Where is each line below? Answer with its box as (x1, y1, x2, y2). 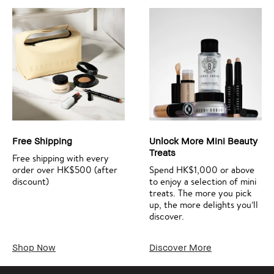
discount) (12, 176, 49, 188)
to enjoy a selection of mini (149, 176, 256, 188)
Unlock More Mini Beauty (149, 135, 257, 147)
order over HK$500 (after (12, 164, 117, 176)
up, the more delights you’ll (149, 199, 258, 211)
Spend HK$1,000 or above (149, 164, 254, 176)
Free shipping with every (12, 152, 109, 165)
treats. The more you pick (149, 187, 251, 199)
